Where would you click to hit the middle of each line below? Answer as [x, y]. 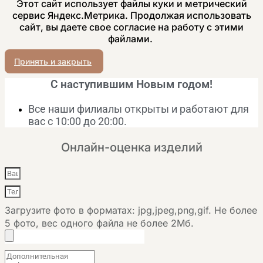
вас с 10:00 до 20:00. [77, 121]
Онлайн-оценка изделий [131, 147]
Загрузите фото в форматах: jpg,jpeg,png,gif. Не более [131, 210]
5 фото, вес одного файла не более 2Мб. [99, 223]
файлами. [131, 38]
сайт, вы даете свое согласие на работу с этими [131, 27]
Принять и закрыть [53, 61]
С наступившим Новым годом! [131, 84]
